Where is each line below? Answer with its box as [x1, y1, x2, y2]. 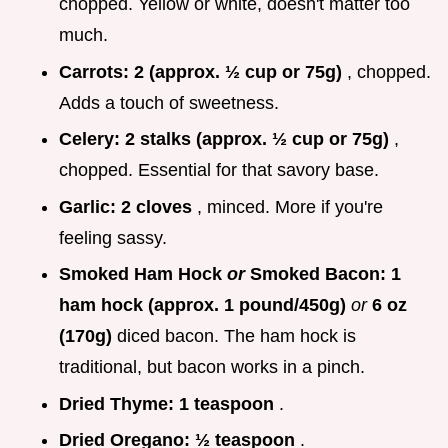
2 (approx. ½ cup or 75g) [134, 61, 347, 82]
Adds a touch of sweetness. [59, 92, 279, 113]
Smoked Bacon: [250, 264, 391, 285]
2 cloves [121, 196, 197, 217]
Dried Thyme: [59, 393, 179, 414]
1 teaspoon [179, 393, 279, 414]
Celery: [59, 129, 125, 150]
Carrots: [59, 61, 134, 82]
